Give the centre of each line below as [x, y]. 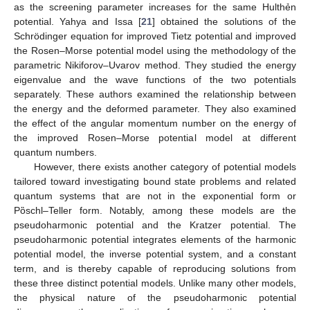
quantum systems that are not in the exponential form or [155, 195]
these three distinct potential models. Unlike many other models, [155, 283]
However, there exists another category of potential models [165, 166]
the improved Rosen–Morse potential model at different [155, 137]
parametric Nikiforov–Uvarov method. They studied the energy [155, 65]
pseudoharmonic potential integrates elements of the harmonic [155, 239]
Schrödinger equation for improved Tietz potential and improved [155, 36]
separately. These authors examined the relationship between [155, 94]
